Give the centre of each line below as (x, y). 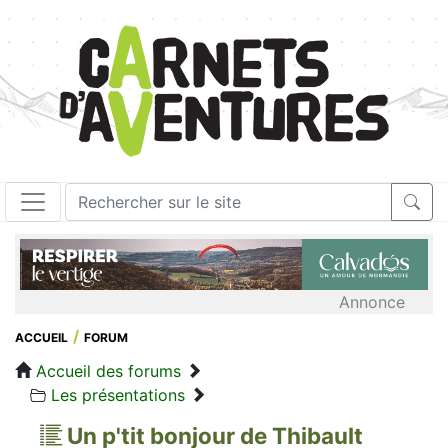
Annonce (372, 301)
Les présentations (118, 394)
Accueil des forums (108, 370)
